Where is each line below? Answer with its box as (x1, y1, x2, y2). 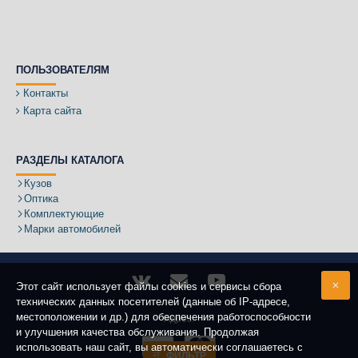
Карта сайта (23, 105, 82, 117)
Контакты (23, 87, 68, 99)
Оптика (24, 193, 58, 205)
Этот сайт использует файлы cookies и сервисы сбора (16, 280, 281, 292)
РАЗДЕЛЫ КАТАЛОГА (16, 154, 124, 166)
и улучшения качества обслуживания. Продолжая (16, 326, 259, 338)
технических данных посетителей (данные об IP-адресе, (16, 296, 290, 308)
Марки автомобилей (24, 223, 121, 235)
